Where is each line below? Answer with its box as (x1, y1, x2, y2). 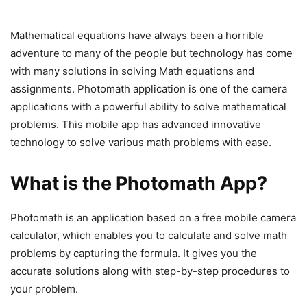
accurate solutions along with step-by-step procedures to (10, 264, 290, 278)
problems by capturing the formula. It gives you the (10, 246, 257, 260)
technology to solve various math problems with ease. (10, 135, 271, 149)
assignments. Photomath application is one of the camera (10, 82, 287, 95)
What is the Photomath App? (10, 171, 267, 195)
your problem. (10, 282, 78, 295)
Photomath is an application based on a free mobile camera (10, 210, 296, 224)
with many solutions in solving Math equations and (10, 64, 254, 77)
